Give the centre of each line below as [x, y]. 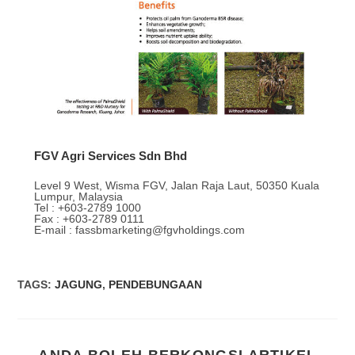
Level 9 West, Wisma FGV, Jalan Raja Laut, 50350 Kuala [176, 186]
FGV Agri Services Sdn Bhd [110, 156]
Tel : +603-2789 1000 [87, 208]
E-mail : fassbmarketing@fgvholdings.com [139, 230]
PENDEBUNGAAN [156, 285]
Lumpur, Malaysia [78, 197]
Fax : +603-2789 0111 [89, 219]
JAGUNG [79, 285]
